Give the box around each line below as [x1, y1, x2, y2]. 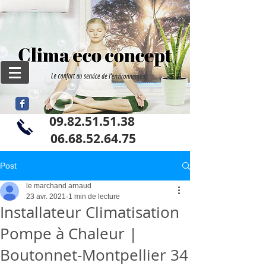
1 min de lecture [68, 192, 120, 201]
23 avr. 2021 [26, 192, 66, 201]
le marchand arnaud [26, 182, 91, 190]
